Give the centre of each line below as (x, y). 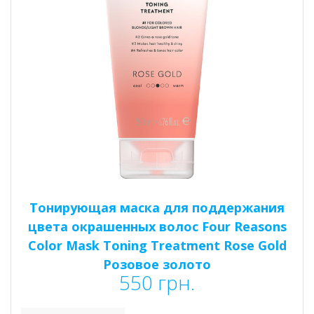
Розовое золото (157, 264)
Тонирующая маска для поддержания (157, 207)
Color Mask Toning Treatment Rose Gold (157, 245)
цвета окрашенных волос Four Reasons (157, 226)
